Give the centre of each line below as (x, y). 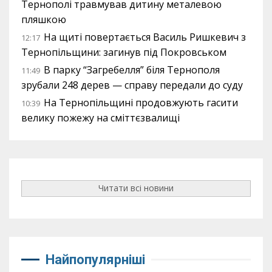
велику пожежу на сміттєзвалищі (100, 117)
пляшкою (44, 19)
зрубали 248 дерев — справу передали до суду (132, 85)
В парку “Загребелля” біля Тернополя (132, 70)
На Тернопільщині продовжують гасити (141, 102)
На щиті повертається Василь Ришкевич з (145, 37)
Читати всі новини (136, 188)
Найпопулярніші (95, 259)
